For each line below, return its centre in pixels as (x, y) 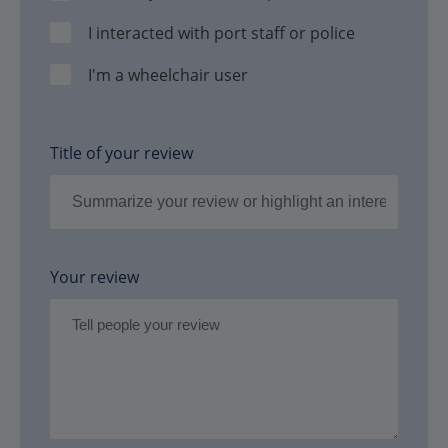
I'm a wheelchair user (168, 74)
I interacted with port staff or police (222, 32)
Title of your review (121, 152)
